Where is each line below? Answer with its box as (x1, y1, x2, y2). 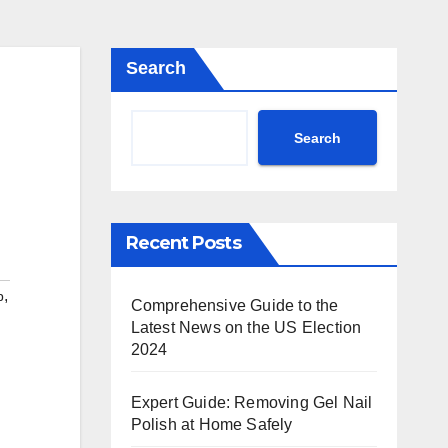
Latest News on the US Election (130, 319, 362, 336)
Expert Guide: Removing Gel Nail (130, 394, 373, 411)
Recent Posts (125, 232, 241, 254)
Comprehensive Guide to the (130, 297, 339, 314)
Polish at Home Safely (130, 416, 293, 433)
